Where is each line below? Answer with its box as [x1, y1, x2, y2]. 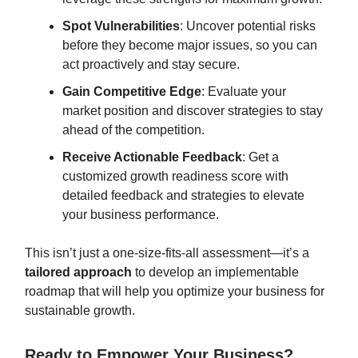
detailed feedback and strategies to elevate [62, 189, 304, 202]
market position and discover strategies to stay [62, 104, 323, 117]
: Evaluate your [201, 85, 286, 98]
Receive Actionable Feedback [62, 150, 242, 164]
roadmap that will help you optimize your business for [25, 284, 324, 298]
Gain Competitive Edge [62, 85, 201, 98]
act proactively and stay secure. [62, 58, 240, 71]
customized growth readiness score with [62, 169, 288, 183]
